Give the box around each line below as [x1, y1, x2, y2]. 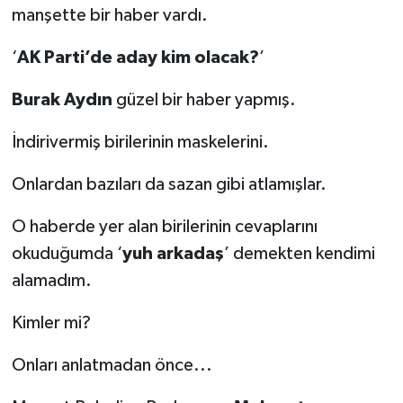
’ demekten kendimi [223, 244, 375, 263]
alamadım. [11, 271, 92, 290]
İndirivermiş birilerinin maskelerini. [11, 132, 269, 151]
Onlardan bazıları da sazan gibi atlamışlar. [11, 175, 327, 193]
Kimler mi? [11, 313, 91, 332]
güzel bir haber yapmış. [112, 90, 296, 109]
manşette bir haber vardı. [11, 5, 208, 24]
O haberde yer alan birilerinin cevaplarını [11, 217, 318, 236]
